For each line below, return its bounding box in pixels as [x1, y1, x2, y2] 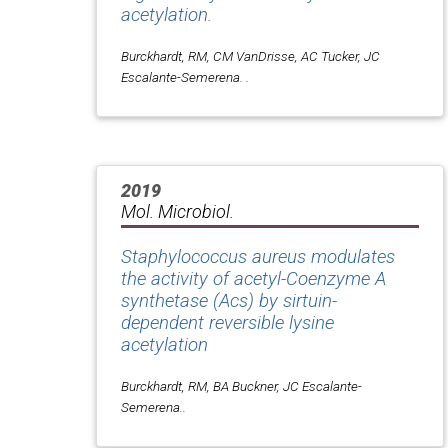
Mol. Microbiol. [121, 201, 234, 223]
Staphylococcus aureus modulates [121, 246, 395, 269]
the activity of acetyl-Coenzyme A [121, 268, 386, 291]
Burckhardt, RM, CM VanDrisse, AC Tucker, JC [121, 47, 380, 64]
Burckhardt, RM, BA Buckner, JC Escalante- [121, 378, 362, 395]
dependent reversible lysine [121, 312, 334, 335]
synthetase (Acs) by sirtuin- [121, 290, 337, 313]
